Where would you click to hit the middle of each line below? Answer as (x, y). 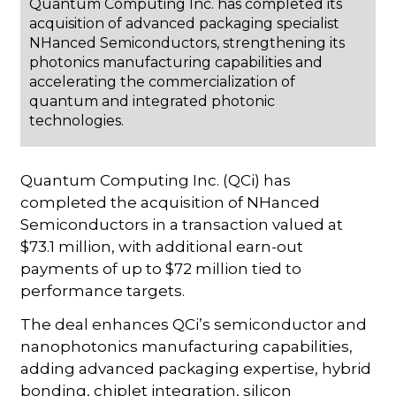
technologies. (77, 120)
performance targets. (103, 290)
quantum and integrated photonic (152, 101)
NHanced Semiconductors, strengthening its (187, 42)
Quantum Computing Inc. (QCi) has (156, 180)
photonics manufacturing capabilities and (176, 62)
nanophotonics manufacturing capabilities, (187, 346)
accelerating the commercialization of (163, 81)
